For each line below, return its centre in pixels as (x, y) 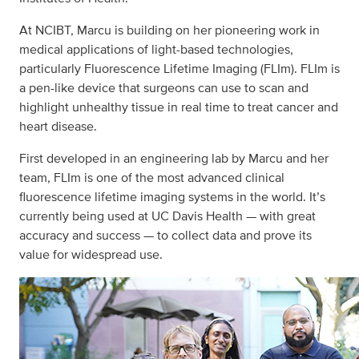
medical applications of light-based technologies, (156, 50)
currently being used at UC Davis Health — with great (167, 216)
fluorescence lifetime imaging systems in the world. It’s (172, 197)
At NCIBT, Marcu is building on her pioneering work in (169, 30)
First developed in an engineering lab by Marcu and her (174, 159)
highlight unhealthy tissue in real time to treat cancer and (179, 107)
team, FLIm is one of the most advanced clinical (152, 178)
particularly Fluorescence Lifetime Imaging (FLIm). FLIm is (179, 69)
